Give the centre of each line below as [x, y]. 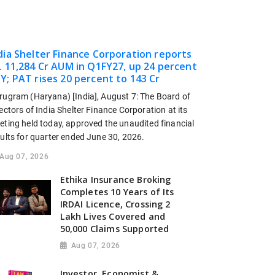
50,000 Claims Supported [114, 229]
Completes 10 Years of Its [117, 192]
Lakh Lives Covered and [113, 217]
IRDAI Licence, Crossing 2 [115, 204]
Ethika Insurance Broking [115, 180]
